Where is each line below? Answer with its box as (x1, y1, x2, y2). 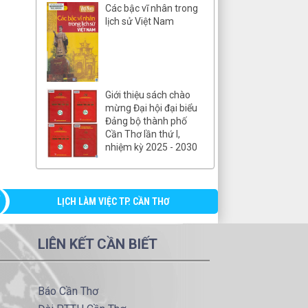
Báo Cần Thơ (37, 285, 98, 298)
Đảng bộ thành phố (105, 115, 187, 126)
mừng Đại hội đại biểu (105, 102, 197, 113)
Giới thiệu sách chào (105, 89, 190, 100)
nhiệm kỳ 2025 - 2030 (105, 141, 197, 153)
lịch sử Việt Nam (105, 16, 174, 27)
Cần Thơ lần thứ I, (105, 128, 180, 140)
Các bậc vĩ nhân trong (105, 3, 198, 14)
